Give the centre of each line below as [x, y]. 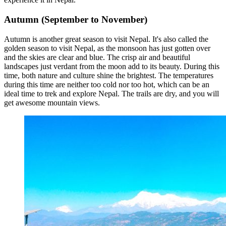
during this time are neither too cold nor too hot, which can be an [107, 84]
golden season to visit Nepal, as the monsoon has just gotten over [107, 48]
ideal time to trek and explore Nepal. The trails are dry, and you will [111, 93]
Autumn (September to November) [76, 20]
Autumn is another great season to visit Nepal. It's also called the [106, 39]
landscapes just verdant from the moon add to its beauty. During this [112, 66]
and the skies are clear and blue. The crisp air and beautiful [97, 57]
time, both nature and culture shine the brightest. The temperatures [109, 75]
